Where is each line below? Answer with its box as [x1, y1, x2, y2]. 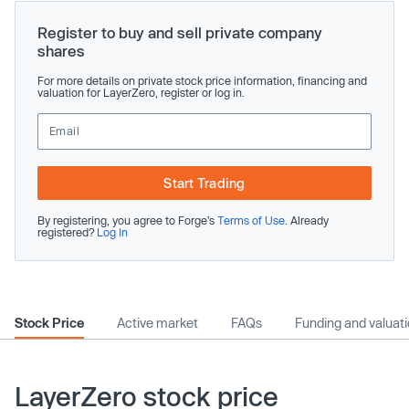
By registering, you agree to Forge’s [37, 213, 217, 226]
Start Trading [163, 174, 246, 191]
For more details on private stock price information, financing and [37, 73, 367, 87]
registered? [37, 225, 97, 238]
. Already [285, 213, 329, 226]
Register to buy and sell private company [37, 23, 322, 41]
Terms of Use [217, 213, 285, 226]
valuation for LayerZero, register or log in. [37, 85, 245, 99]
